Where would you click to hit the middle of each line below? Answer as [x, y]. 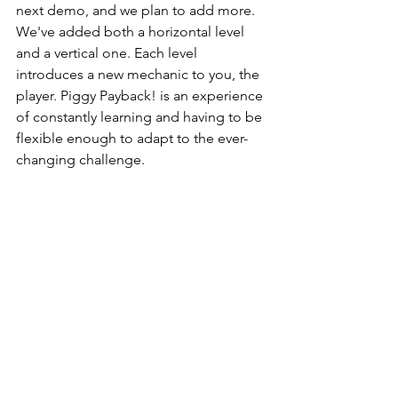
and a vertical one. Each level [108, 52]
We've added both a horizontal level [132, 31]
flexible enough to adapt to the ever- [132, 138]
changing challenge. [80, 159]
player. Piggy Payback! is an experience [141, 95]
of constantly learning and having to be [141, 116]
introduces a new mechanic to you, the [139, 74]
